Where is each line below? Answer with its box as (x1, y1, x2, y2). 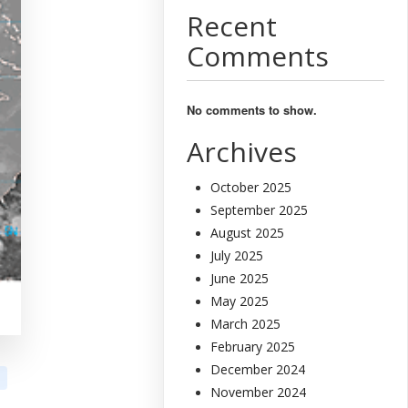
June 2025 (210, 269, 270, 287)
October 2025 (210, 178, 292, 196)
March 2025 (210, 314, 281, 332)
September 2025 (210, 200, 309, 219)
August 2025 (210, 223, 285, 241)
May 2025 (210, 291, 270, 310)
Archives (187, 132, 298, 170)
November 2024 (210, 382, 307, 401)
